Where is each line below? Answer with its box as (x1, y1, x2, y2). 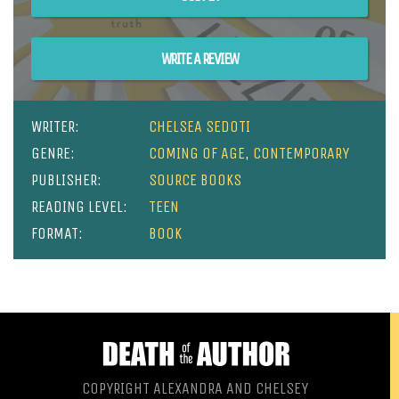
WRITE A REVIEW (160, 48, 239, 69)
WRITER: (31, 116, 79, 136)
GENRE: (31, 142, 75, 163)
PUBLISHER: (31, 169, 102, 190)
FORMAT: (31, 223, 83, 243)
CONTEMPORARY (253, 142, 350, 163)
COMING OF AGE (149, 142, 246, 163)
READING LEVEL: (31, 196, 127, 216)
